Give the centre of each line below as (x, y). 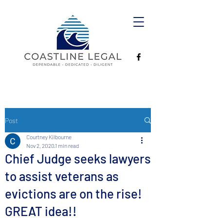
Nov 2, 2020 (40, 145)
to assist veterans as (62, 176)
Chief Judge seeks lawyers (78, 158)
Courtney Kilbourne (49, 137)
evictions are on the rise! (73, 193)
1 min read (67, 145)
